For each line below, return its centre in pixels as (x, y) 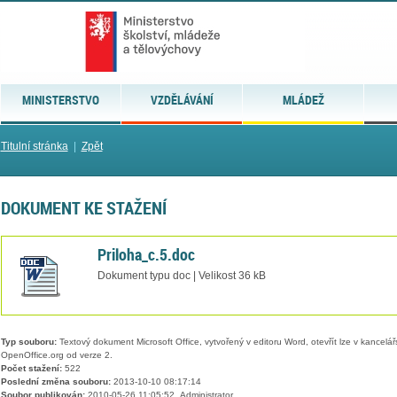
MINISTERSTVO (60, 100)
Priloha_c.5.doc (146, 254)
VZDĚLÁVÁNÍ (182, 100)
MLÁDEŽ (303, 100)
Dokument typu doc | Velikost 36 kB (181, 275)
